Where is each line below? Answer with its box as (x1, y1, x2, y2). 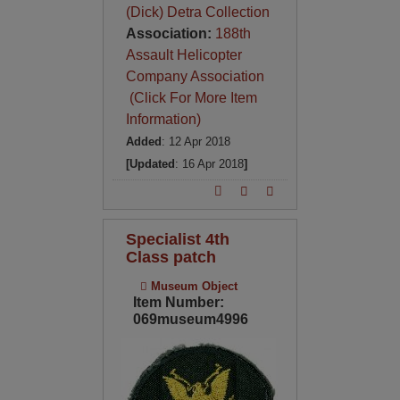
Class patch (125, 247, 216, 266)
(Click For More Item (125, 90, 257, 105)
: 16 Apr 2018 (174, 157, 244, 171)
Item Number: (132, 295, 224, 310)
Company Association (125, 69, 264, 84)
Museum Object (146, 279, 237, 293)
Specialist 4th (125, 229, 229, 248)
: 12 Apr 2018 (161, 135, 230, 148)
